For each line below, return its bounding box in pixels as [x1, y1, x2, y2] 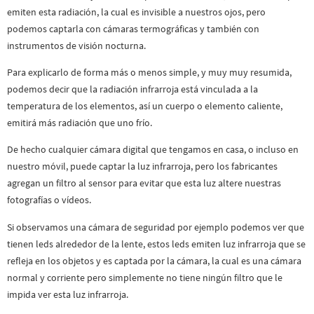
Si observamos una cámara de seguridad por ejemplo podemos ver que [7, 220, 304, 233]
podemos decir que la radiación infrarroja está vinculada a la [7, 82, 258, 95]
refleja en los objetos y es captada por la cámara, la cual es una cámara [7, 254, 301, 267]
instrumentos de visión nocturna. [7, 39, 146, 52]
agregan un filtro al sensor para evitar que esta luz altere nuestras [7, 177, 281, 190]
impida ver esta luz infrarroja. [7, 287, 128, 301]
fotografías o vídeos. [7, 193, 91, 207]
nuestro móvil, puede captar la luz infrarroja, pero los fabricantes [7, 160, 278, 173]
